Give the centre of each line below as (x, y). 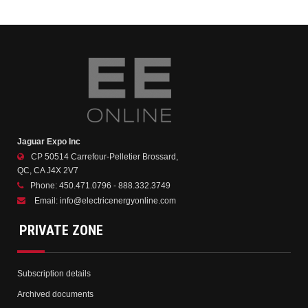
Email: (47, 200)
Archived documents (55, 294)
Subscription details (54, 273)
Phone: (45, 185)
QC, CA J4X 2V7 (48, 170)
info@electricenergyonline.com (118, 200)
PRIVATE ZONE (61, 230)
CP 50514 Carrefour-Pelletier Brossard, (104, 156)
